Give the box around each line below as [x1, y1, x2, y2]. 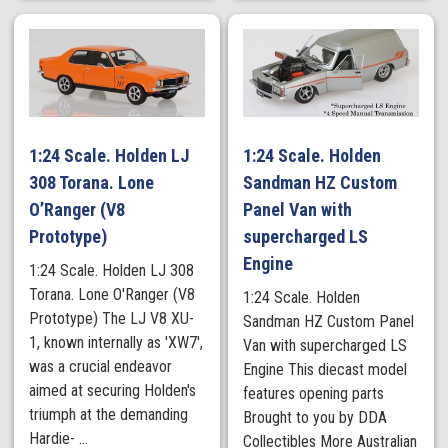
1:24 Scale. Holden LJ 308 [29, 260, 195, 280]
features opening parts [243, 383, 385, 403]
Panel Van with [243, 198, 353, 220]
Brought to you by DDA [243, 407, 388, 427]
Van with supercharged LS [243, 335, 408, 355]
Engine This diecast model [243, 359, 408, 379]
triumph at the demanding [29, 404, 189, 424]
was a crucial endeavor [29, 356, 173, 376]
